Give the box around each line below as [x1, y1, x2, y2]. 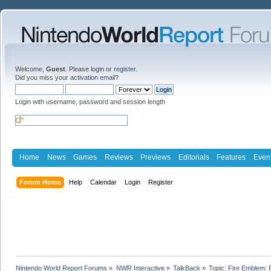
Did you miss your [15, 74, 70, 81]
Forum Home [19, 178, 62, 186]
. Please [65, 65, 91, 73]
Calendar [90, 178, 117, 186]
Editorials [178, 152, 209, 162]
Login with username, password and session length [15, 98, 165, 105]
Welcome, [15, 65, 46, 73]
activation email [70, 74, 115, 81]
